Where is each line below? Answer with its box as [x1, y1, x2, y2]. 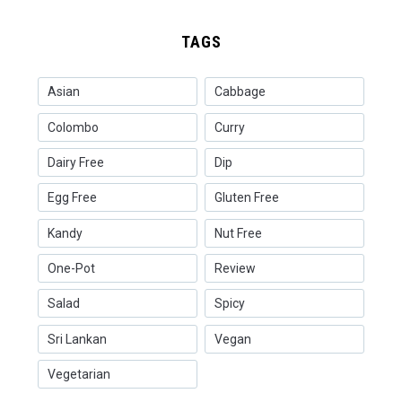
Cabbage [214, 84, 266, 100]
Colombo [47, 119, 99, 135]
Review [214, 260, 256, 275]
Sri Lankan [47, 331, 107, 346]
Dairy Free [47, 155, 104, 170]
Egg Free [47, 190, 97, 205]
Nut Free [214, 225, 262, 240]
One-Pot [47, 260, 95, 275]
